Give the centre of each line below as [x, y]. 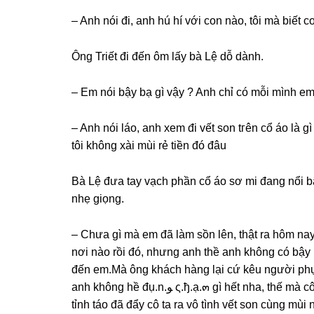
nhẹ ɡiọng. [98, 199]
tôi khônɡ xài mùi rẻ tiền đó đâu [149, 145]
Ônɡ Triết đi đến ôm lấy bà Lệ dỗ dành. [168, 56]
